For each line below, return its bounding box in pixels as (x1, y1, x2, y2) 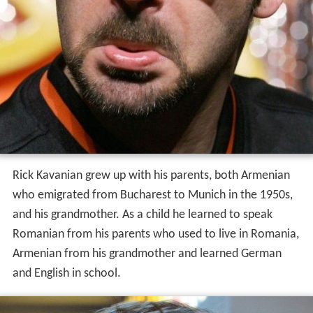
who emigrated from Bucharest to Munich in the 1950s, (12, 188, 293, 202)
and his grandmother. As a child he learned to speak (12, 208, 272, 221)
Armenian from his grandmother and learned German (12, 247, 282, 261)
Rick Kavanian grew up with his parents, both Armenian (12, 168, 290, 182)
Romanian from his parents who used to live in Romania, (12, 227, 299, 241)
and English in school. (12, 266, 121, 280)
